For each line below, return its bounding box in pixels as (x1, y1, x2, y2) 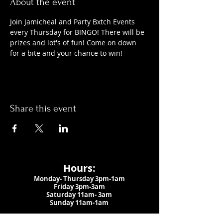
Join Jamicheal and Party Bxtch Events (10, 16, 137, 26)
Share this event (10, 103, 76, 114)
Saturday (46, 190, 77, 199)
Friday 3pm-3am (53, 182, 105, 191)
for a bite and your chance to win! (10, 48, 122, 58)
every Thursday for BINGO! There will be (10, 27, 146, 37)
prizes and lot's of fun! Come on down (10, 37, 138, 47)
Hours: (63, 161, 96, 175)
